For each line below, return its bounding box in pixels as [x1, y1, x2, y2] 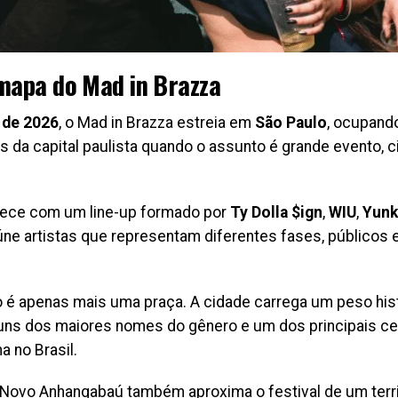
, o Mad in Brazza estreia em [59, 114, 255, 132]
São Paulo [255, 114, 327, 132]
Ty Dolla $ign [230, 203, 322, 222]
